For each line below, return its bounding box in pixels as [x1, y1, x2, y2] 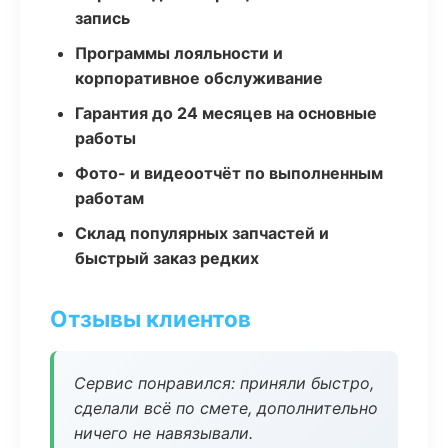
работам [75, 188, 144, 208]
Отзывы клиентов [50, 305, 251, 332]
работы [75, 128, 136, 148]
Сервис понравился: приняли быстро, [74, 373, 374, 393]
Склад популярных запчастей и [75, 223, 329, 243]
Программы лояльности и [75, 43, 283, 63]
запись [75, 8, 130, 28]
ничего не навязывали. [74, 423, 253, 443]
